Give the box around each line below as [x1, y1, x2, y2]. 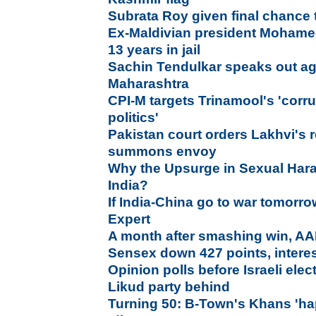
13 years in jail [108, 42, 201, 57]
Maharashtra [108, 76, 190, 91]
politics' [108, 110, 159, 125]
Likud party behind [108, 279, 231, 294]
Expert [108, 212, 151, 226]
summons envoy [108, 144, 217, 159]
